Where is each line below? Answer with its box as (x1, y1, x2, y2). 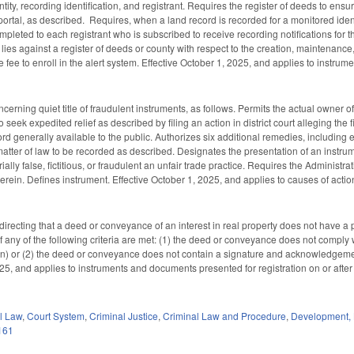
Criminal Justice (89, 309, 159, 323)
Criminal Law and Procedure (163, 309, 287, 323)
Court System (27, 309, 85, 323)
